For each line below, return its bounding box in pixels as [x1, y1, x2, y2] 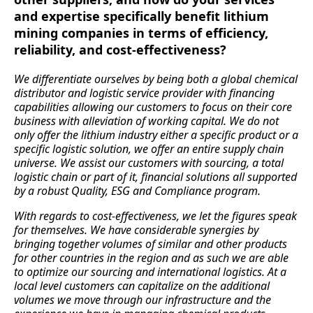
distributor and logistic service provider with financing [14, 85, 275, 101]
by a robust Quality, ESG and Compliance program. [14, 183, 261, 199]
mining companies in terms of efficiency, [14, 24, 268, 42]
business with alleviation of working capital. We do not [14, 113, 279, 129]
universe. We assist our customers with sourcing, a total [14, 155, 284, 171]
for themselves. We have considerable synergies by [14, 222, 259, 238]
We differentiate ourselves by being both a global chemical [14, 71, 298, 87]
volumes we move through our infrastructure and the [14, 292, 271, 308]
